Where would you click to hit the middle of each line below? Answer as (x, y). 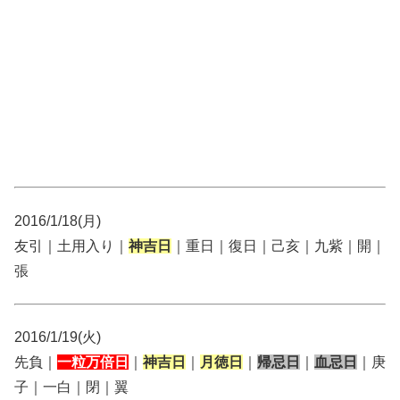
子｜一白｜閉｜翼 (71, 387)
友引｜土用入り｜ (71, 246)
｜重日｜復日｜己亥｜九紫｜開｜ (279, 246)
